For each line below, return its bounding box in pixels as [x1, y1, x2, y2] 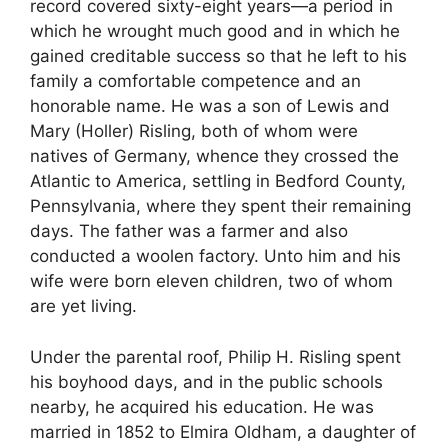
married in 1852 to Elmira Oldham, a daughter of [30, 421, 416, 442]
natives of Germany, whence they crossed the [30, 146, 399, 167]
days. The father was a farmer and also [30, 221, 348, 242]
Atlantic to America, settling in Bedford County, [30, 171, 406, 192]
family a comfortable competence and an [30, 71, 361, 92]
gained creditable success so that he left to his [30, 46, 407, 67]
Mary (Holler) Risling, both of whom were [30, 121, 358, 142]
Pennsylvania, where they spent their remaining [30, 196, 411, 217]
